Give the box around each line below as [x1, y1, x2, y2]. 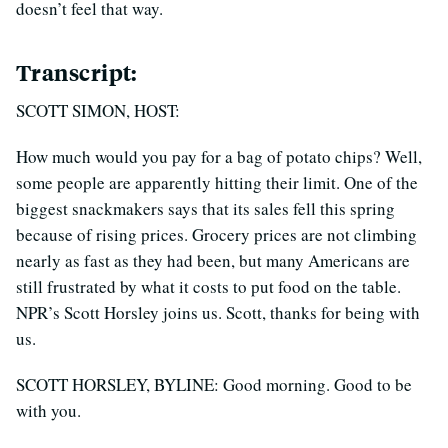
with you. [16, 398, 81, 422]
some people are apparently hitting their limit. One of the [16, 170, 418, 194]
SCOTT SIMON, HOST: [16, 98, 180, 122]
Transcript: [16, 57, 137, 87]
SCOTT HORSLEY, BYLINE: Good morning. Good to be [16, 372, 412, 396]
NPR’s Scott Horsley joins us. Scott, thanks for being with [16, 300, 420, 324]
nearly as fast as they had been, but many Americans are [16, 248, 410, 272]
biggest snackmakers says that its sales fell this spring [16, 196, 395, 220]
